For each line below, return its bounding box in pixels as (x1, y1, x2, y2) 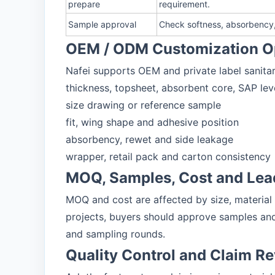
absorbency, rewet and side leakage (66, 133, 233, 145)
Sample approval (68, 19, 136, 29)
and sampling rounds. (66, 228, 165, 240)
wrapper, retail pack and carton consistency (66, 150, 271, 163)
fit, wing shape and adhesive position (66, 116, 239, 128)
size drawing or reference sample (66, 99, 221, 111)
